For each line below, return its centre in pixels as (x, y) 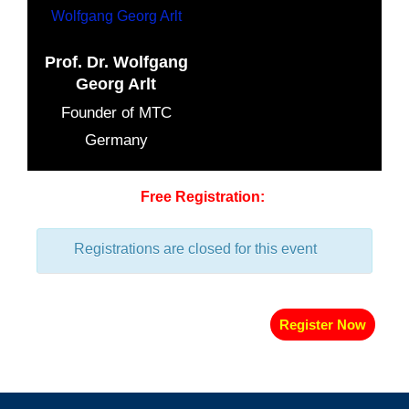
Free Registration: (204, 197)
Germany (116, 140)
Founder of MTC (116, 112)
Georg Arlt (116, 84)
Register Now (323, 325)
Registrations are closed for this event (195, 249)
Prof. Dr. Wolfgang (116, 62)
